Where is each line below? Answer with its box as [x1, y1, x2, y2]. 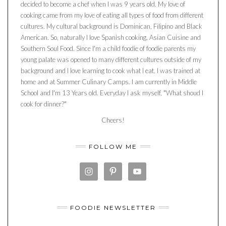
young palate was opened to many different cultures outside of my [21, 55, 201, 64]
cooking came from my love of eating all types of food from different [21, 11, 203, 19]
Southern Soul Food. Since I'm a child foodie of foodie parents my [21, 44, 196, 52]
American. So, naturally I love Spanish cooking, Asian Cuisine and [21, 33, 201, 41]
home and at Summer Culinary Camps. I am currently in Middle [21, 77, 197, 86]
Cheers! [101, 116, 125, 124]
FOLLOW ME [89, 142, 137, 150]
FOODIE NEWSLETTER [70, 203, 156, 211]
